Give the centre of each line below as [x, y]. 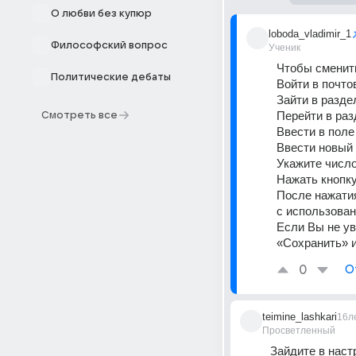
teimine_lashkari [300, 317]
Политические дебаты [111, 77]
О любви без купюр [101, 14]
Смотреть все [79, 115]
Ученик [284, 48]
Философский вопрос [109, 45]
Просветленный [299, 331]
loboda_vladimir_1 [310, 34]
